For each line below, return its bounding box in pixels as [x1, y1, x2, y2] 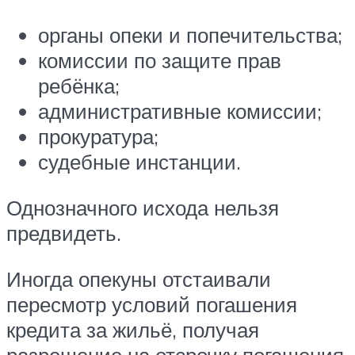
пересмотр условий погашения [6, 291, 297, 317]
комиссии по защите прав [38, 48, 281, 74]
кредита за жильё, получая [6, 316, 259, 342]
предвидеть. [6, 220, 121, 246]
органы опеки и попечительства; [38, 22, 342, 48]
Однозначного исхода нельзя [6, 195, 279, 220]
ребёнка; [38, 73, 120, 99]
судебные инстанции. [38, 149, 241, 175]
